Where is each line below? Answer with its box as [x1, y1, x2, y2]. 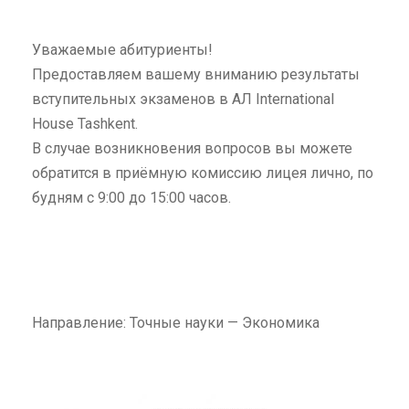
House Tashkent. [32, 115, 138, 132]
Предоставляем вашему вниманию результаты [32, 66, 360, 83]
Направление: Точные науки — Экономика [32, 314, 320, 331]
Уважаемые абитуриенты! [32, 41, 213, 58]
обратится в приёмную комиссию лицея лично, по [32, 164, 373, 182]
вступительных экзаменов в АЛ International [32, 90, 334, 108]
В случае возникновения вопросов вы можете [32, 140, 352, 157]
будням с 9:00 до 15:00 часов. [32, 189, 231, 206]
